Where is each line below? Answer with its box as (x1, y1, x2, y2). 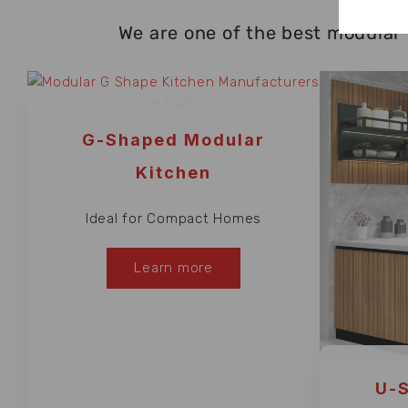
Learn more (134, 259, 213, 276)
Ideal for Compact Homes (85, 209, 262, 227)
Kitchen (136, 162, 211, 182)
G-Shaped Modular (82, 129, 265, 149)
